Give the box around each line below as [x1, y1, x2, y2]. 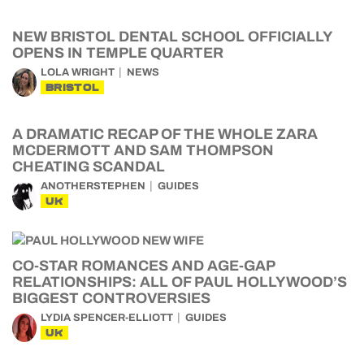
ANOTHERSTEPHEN [41, 180, 145, 192]
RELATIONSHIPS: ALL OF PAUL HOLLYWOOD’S [12, 274, 347, 290]
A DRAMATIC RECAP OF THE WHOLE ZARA [12, 126, 318, 142]
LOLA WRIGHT [41, 67, 115, 78]
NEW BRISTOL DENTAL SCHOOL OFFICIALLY [12, 28, 332, 45]
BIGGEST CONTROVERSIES [12, 290, 210, 306]
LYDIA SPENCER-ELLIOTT [41, 312, 173, 323]
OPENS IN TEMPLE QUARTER [12, 45, 223, 61]
